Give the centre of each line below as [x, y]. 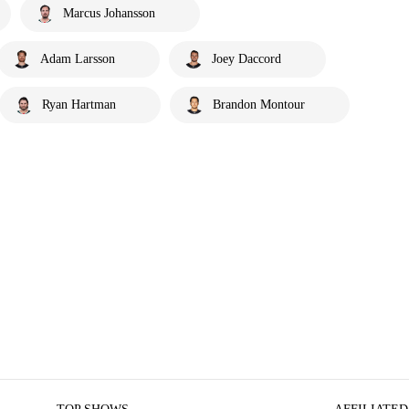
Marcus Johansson [109, 13]
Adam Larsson [78, 59]
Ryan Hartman [79, 105]
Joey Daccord [246, 59]
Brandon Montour [259, 105]
